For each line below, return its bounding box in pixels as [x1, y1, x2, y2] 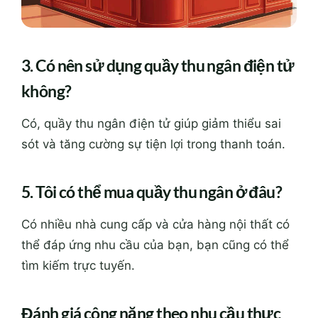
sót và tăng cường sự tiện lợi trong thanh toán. [21, 136, 285, 151]
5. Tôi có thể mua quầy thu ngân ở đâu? [21, 182, 283, 202]
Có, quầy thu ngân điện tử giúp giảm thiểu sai [21, 116, 281, 131]
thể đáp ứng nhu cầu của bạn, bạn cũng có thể [21, 237, 289, 252]
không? [21, 80, 72, 101]
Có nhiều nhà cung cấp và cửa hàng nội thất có [21, 216, 290, 231]
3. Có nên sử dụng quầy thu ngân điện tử [21, 55, 295, 75]
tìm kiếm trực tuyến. [21, 258, 135, 273]
